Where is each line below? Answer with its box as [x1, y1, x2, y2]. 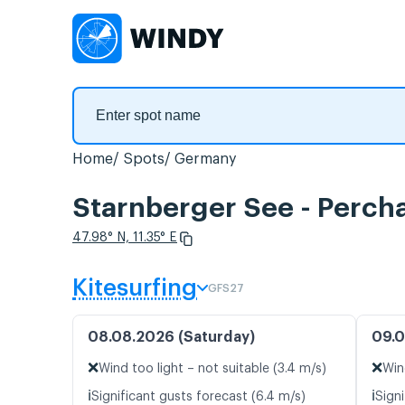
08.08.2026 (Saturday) [88, 330, 255, 345]
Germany [174, 152, 237, 166]
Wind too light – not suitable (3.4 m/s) [99, 363, 326, 376]
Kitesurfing [72, 277, 197, 301]
